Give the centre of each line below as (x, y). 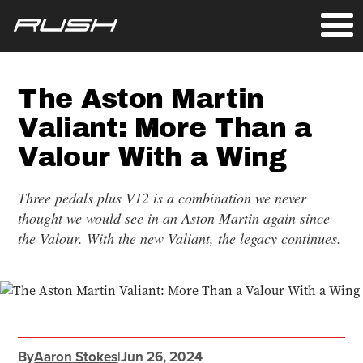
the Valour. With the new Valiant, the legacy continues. (180, 238)
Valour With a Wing (152, 157)
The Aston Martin (141, 98)
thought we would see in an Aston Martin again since (174, 218)
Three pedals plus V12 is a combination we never (162, 198)
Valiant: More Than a (165, 128)
